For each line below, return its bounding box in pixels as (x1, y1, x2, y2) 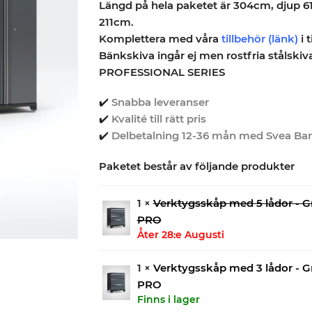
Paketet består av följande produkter (98, 159, 295, 173)
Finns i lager (136, 292, 200, 306)
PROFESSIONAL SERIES (98, 65, 225, 79)
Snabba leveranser (111, 95, 209, 109)
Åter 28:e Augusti (136, 228, 224, 241)
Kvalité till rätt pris (111, 112, 206, 126)
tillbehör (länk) (221, 31, 298, 45)
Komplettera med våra (98, 31, 221, 45)
